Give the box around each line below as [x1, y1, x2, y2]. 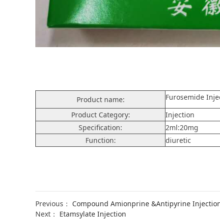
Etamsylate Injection [59, 209, 126, 219]
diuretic [165, 135, 191, 145]
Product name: [76, 94, 125, 104]
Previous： [35, 198, 72, 208]
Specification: [79, 122, 122, 132]
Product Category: [71, 110, 130, 119]
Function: [85, 135, 116, 145]
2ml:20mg [165, 122, 198, 132]
